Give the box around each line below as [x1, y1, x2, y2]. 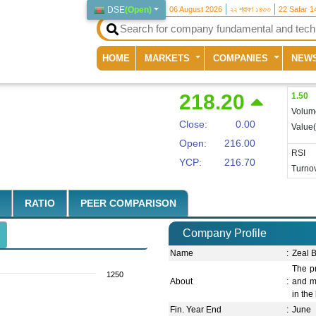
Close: [179, 119, 207, 130]
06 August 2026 [169, 5, 223, 13]
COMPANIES [213, 52, 272, 63]
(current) [129, 51, 166, 63]
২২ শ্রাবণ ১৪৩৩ [230, 5, 272, 13]
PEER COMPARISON [80, 197, 176, 209]
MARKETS [145, 52, 193, 63]
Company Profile [183, 227, 267, 240]
